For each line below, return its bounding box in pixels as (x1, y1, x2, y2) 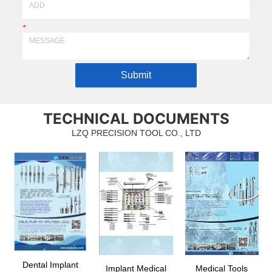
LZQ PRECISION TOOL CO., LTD (71, 127, 201, 138)
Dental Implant (22, 260, 78, 270)
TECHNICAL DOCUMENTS (42, 109, 229, 127)
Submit (121, 70, 151, 81)
